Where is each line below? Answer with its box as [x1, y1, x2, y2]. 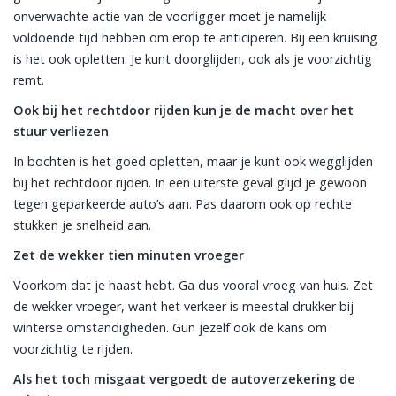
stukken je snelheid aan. [13, 217, 151, 233]
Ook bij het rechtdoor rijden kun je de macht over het [13, 102, 354, 118]
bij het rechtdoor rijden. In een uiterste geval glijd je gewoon [13, 174, 367, 191]
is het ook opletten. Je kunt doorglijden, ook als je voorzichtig [13, 50, 372, 67]
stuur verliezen [13, 123, 109, 140]
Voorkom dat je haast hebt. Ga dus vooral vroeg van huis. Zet [13, 277, 373, 293]
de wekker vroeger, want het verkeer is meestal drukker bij [13, 298, 354, 315]
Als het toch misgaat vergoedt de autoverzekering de [13, 370, 355, 387]
